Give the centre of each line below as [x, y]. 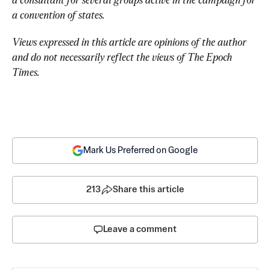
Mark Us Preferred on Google [140, 150]
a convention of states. [58, 15]
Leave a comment [140, 229]
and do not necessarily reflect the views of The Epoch [123, 57]
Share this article [148, 190]
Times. [26, 72]
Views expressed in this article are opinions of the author [130, 42]
